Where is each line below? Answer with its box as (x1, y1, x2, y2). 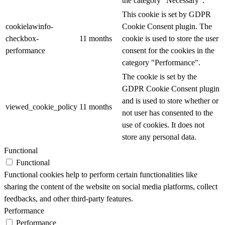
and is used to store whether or (122, 96, 218, 105)
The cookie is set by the (122, 72, 197, 81)
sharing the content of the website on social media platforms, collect (4, 182, 217, 191)
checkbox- (6, 34, 39, 43)
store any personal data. (122, 133, 196, 142)
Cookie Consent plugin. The (122, 22, 212, 31)
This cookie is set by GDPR (122, 10, 211, 19)
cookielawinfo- (6, 22, 53, 31)
